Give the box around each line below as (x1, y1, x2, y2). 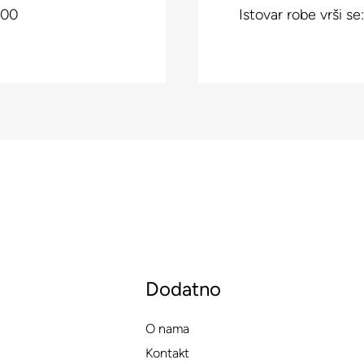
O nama (145, 321, 190, 337)
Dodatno (145, 277, 222, 301)
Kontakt (145, 345, 190, 362)
